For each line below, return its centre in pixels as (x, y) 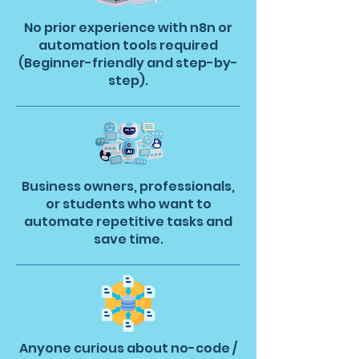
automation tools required (128, 45)
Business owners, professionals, (128, 186)
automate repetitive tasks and (128, 222)
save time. (128, 239)
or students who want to (128, 204)
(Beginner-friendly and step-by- (128, 63)
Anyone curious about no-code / (128, 348)
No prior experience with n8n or (128, 28)
